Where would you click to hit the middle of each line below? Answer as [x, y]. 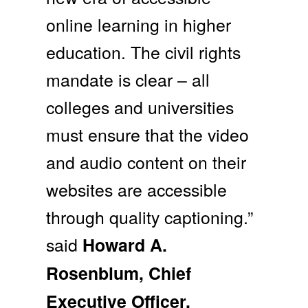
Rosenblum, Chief [119, 273]
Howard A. [123, 245]
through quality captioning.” [150, 217]
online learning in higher [139, 24]
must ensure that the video [148, 134]
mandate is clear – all [128, 79]
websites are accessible [137, 189]
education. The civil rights [144, 52]
